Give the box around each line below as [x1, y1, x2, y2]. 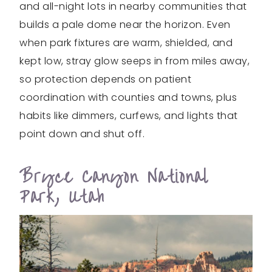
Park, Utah [19, 180, 105, 213]
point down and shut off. [19, 126, 144, 141]
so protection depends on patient [19, 72, 191, 86]
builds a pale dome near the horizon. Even [19, 17, 231, 32]
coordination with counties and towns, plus [19, 90, 237, 104]
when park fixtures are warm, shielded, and [19, 35, 233, 50]
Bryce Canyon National [19, 160, 208, 193]
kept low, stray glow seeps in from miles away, [19, 53, 250, 68]
